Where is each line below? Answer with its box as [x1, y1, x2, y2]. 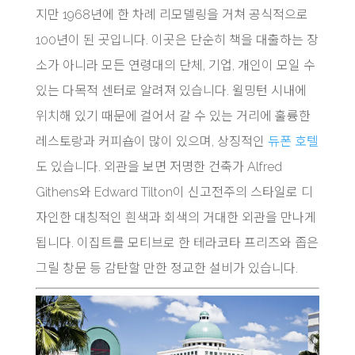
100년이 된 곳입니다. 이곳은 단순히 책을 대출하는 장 [35, 32, 319, 48]
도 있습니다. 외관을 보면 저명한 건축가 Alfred [35, 159, 282, 175]
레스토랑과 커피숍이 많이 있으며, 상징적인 [35, 134, 268, 150]
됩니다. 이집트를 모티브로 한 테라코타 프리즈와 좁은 [35, 235, 319, 251]
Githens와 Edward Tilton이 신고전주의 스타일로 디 [35, 185, 313, 200]
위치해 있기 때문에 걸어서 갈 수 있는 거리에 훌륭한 [35, 109, 311, 124]
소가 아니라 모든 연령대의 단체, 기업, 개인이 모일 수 [35, 58, 315, 74]
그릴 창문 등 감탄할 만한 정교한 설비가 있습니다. [35, 261, 298, 277]
